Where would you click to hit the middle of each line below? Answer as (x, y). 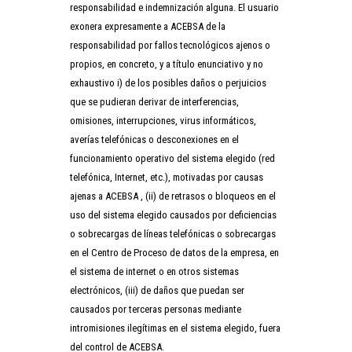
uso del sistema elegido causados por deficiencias (173, 214)
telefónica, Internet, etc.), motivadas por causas (167, 177)
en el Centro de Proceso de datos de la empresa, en (174, 252)
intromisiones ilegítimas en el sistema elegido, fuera (175, 328)
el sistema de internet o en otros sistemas (154, 271)
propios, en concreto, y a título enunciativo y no (167, 64)
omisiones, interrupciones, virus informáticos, (163, 120)
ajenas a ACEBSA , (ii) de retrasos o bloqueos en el (173, 196)
